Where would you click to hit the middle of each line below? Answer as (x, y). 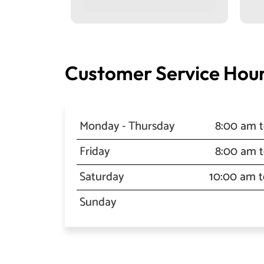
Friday (94, 152)
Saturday (101, 177)
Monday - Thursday (127, 126)
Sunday (98, 202)
